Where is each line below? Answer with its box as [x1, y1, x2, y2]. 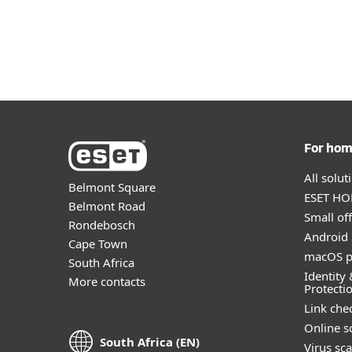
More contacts [68, 273, 145, 289]
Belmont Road [68, 197, 145, 214]
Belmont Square [68, 178, 156, 195]
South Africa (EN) [100, 334, 200, 350]
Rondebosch [68, 216, 135, 233]
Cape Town [68, 235, 127, 251]
